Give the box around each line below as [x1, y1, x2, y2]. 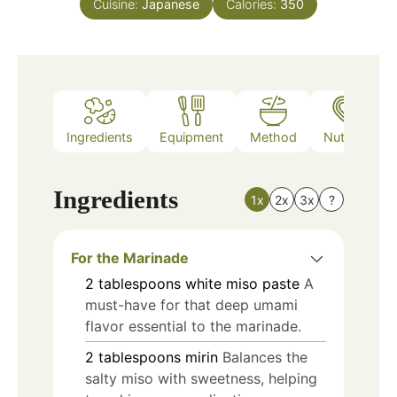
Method [250, 129, 297, 145]
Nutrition [323, 129, 374, 145]
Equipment [160, 129, 223, 145]
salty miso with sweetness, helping [85, 369, 317, 387]
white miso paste [185, 274, 300, 292]
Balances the [222, 347, 307, 366]
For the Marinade [71, 248, 189, 267]
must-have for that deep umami [85, 295, 298, 314]
